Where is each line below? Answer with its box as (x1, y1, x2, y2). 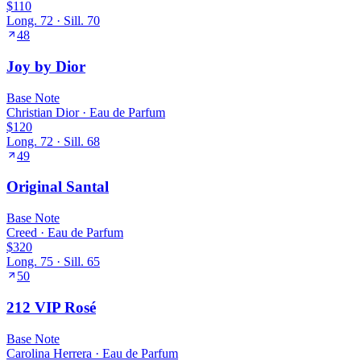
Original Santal (6, 178, 109, 196)
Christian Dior (6, 105, 79, 119)
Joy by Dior (6, 57, 85, 75)
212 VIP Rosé (6, 298, 96, 316)
